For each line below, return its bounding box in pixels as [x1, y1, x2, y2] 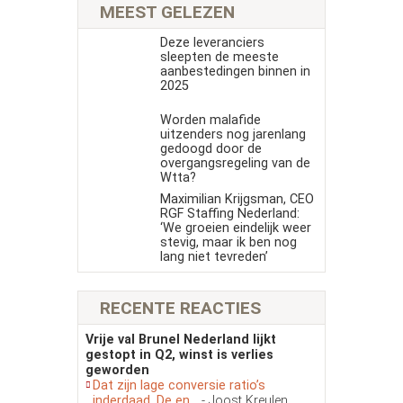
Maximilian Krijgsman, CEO [159, 192, 314, 208]
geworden [85, 362, 149, 378]
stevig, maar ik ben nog [159, 235, 297, 251]
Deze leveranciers [159, 35, 264, 51]
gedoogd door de [159, 141, 262, 157]
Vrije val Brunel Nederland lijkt [85, 331, 276, 347]
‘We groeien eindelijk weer [159, 220, 311, 237]
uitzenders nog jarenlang [159, 127, 306, 143]
